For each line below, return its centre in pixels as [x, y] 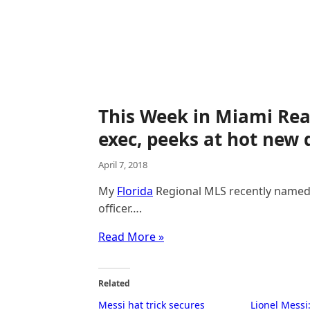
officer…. [120, 208]
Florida [135, 191]
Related [114, 283]
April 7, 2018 [123, 165]
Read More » [131, 237]
